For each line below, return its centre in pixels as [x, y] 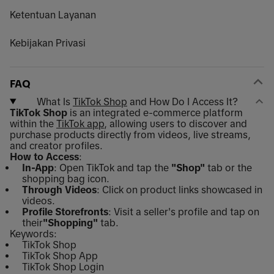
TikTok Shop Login [63, 266]
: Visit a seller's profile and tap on [184, 211]
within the [33, 123]
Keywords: [33, 233]
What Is [54, 101]
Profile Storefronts [65, 211]
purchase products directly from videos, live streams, [130, 134]
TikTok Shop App [60, 255]
